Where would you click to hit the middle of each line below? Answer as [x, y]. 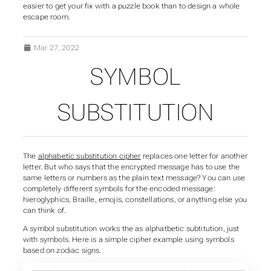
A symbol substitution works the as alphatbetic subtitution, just [131, 228]
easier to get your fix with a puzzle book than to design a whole [131, 6]
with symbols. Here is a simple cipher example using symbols [128, 239]
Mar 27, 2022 [55, 48]
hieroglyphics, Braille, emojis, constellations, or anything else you [135, 200]
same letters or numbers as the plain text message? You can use [134, 178]
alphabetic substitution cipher [89, 156]
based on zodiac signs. [62, 250]
